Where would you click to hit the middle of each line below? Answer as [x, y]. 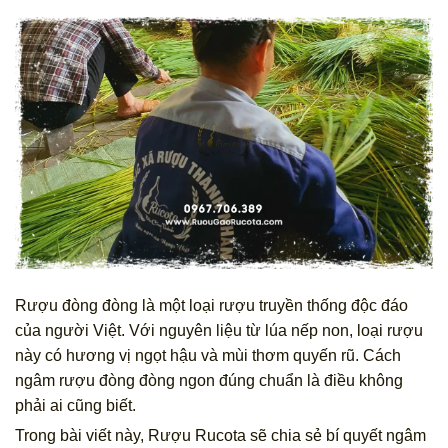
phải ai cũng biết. [75, 406]
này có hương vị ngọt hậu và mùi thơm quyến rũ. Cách [208, 356]
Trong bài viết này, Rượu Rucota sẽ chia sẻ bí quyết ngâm [220, 436]
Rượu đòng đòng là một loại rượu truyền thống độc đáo [211, 306]
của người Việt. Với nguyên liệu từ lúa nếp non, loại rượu [219, 331]
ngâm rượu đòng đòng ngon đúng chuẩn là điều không [209, 381]
